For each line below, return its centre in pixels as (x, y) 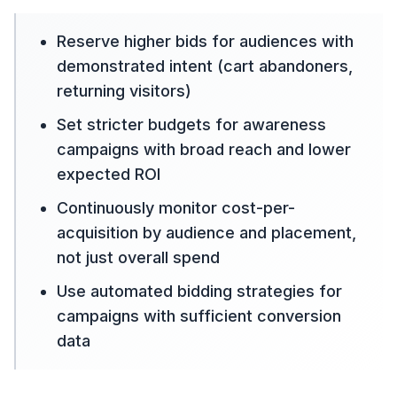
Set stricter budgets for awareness (191, 125)
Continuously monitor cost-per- (176, 208)
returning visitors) (124, 91)
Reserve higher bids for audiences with (205, 42)
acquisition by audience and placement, (206, 233)
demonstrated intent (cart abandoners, (205, 66)
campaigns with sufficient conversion (199, 316)
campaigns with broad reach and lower (204, 150)
